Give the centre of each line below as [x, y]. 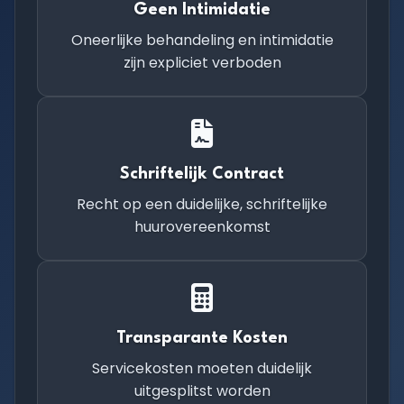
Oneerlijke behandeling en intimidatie [202, 40]
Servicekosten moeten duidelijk [202, 368]
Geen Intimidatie [202, 10]
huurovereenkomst [202, 227]
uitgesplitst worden [202, 391]
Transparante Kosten [202, 338]
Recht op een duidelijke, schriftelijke [202, 204]
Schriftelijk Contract [202, 174]
